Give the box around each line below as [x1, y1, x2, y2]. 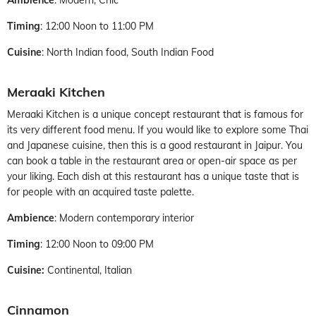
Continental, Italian [44, 263, 132, 276]
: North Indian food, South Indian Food [42, 45, 214, 59]
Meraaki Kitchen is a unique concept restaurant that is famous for [7, 107, 303, 121]
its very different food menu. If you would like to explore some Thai [7, 123, 308, 136]
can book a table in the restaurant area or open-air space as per [7, 154, 297, 167]
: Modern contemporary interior [54, 211, 194, 224]
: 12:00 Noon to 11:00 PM [40, 19, 154, 32]
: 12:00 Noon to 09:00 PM [40, 237, 154, 250]
